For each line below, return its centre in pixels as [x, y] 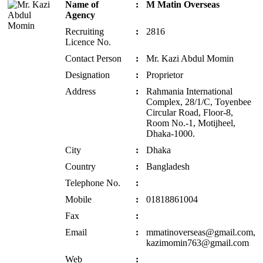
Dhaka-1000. [171, 133]
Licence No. [88, 42]
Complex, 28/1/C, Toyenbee [199, 102]
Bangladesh [168, 166]
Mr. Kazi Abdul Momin [190, 58]
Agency [80, 15]
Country [80, 166]
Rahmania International [189, 91]
